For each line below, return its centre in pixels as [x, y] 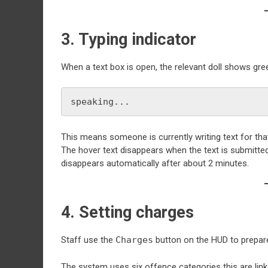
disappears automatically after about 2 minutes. [155, 163]
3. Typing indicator [129, 39]
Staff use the [88, 240]
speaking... [100, 101]
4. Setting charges [127, 212]
